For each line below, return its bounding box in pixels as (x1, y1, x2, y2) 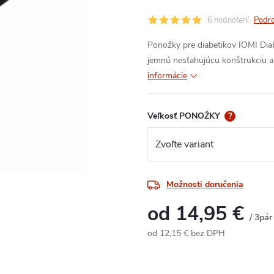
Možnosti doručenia (166, 179, 243, 191)
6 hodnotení (207, 15, 249, 26)
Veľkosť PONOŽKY (147, 110, 223, 122)
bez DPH (188, 228, 225, 240)
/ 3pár (250, 212, 272, 224)
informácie (147, 70, 187, 81)
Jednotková (147, 240, 190, 253)
